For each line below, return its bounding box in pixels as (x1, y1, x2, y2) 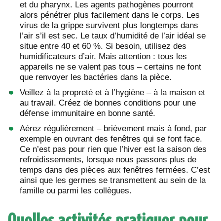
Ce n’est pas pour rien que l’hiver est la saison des (20, 144, 207, 154)
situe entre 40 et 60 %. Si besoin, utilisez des (20, 41, 186, 51)
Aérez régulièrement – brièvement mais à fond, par (20, 123, 207, 133)
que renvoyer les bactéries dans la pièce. (20, 72, 172, 82)
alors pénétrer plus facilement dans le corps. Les (20, 10, 200, 20)
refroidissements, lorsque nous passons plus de (20, 154, 196, 164)
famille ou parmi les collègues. (20, 185, 132, 195)
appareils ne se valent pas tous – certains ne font (20, 62, 201, 72)
